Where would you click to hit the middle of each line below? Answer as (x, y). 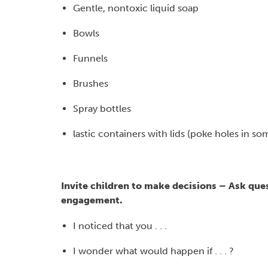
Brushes (91, 83)
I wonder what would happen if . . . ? (153, 251)
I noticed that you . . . (120, 226)
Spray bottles (102, 109)
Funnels (90, 58)
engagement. (92, 200)
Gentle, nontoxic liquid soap (136, 8)
